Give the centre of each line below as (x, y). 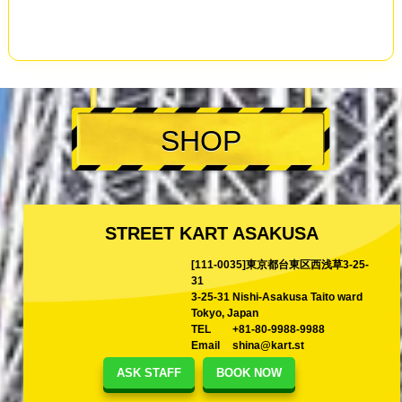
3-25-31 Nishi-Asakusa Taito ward (277, 297)
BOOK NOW (249, 373)
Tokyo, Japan (225, 313)
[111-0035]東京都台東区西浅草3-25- (280, 264)
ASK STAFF (149, 373)
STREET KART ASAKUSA (212, 233)
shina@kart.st (269, 345)
